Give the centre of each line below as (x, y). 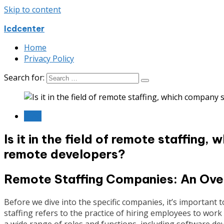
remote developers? (65, 154)
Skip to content (32, 9)
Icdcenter (24, 28)
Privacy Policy (49, 58)
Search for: (24, 77)
